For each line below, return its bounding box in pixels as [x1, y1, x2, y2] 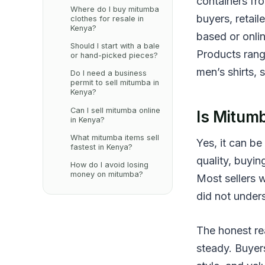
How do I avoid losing [70, 160, 148, 170]
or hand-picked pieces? [70, 50, 158, 60]
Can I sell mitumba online [70, 105, 160, 115]
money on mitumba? [70, 170, 143, 179]
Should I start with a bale [70, 41, 160, 50]
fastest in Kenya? [70, 143, 132, 151]
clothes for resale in [70, 14, 144, 23]
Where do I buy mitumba [70, 4, 159, 14]
